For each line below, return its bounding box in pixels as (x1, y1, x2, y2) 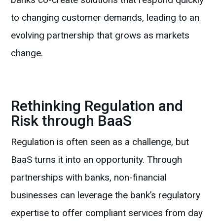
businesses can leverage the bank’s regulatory (11, 189, 201, 201)
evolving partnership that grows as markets (11, 30, 190, 41)
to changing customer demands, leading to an (11, 12, 200, 24)
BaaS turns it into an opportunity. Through (11, 154, 183, 166)
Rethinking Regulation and (11, 97, 184, 115)
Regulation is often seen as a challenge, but (11, 136, 189, 148)
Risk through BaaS (11, 112, 132, 130)
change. (11, 47, 43, 59)
